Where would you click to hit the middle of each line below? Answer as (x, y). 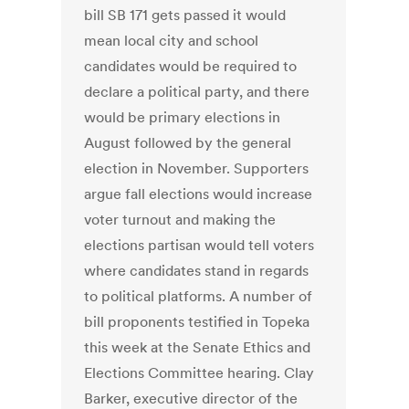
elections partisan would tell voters (199, 245)
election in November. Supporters (197, 168)
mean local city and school (172, 41)
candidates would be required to (191, 66)
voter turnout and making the (180, 220)
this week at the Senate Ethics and (198, 347)
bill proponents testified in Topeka (197, 322)
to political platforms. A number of (199, 296)
